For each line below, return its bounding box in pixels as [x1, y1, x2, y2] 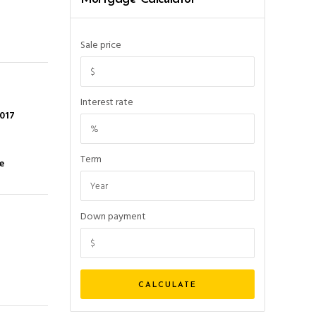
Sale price [80, 37, 121, 54]
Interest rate [80, 95, 133, 111]
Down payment [80, 209, 146, 225]
